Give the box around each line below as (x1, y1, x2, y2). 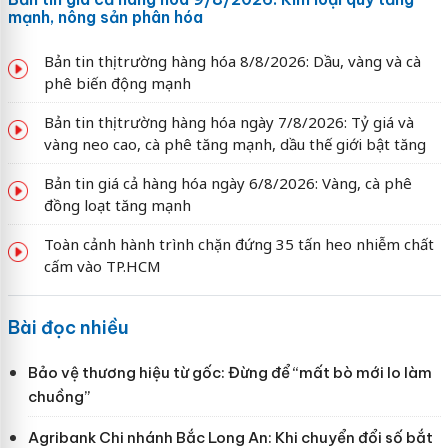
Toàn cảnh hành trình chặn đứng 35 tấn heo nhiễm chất (43, 233, 434, 254)
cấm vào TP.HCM (43, 255, 161, 276)
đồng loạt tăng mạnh (43, 194, 191, 215)
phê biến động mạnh (43, 72, 191, 93)
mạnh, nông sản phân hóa (7, 6, 203, 27)
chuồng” (27, 386, 90, 406)
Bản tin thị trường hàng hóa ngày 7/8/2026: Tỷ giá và (43, 111, 414, 132)
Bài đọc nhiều (7, 315, 129, 339)
